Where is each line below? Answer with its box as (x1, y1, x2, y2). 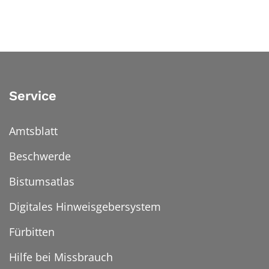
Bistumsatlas (9, 174, 74, 189)
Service (9, 88, 56, 103)
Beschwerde (9, 148, 71, 163)
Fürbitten (9, 224, 55, 239)
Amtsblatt (9, 123, 58, 138)
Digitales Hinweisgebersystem (9, 199, 161, 214)
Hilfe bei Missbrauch (9, 249, 113, 264)
